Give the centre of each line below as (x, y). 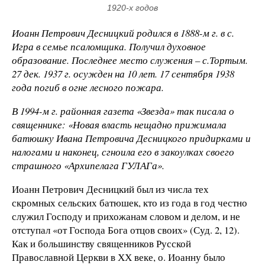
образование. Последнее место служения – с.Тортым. (130, 60)
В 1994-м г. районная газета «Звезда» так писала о (123, 111)
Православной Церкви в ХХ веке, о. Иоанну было (119, 257)
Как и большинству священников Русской (101, 243)
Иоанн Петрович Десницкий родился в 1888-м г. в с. (123, 33)
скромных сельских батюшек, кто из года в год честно (130, 202)
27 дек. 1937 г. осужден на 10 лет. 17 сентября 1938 (123, 74)
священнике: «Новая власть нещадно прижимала (119, 124)
